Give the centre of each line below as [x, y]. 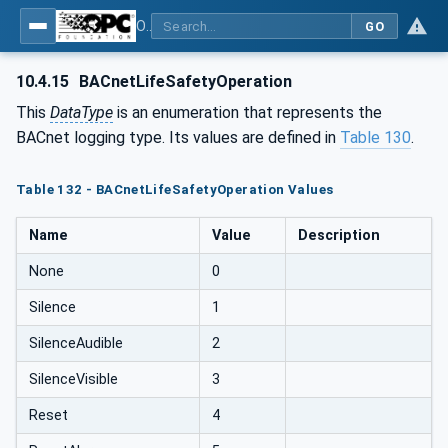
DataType [81, 112]
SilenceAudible [76, 344]
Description [339, 236]
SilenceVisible [73, 380]
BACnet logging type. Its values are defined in [178, 137]
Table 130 [375, 137]
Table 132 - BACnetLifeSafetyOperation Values [175, 189]
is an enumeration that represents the [247, 112]
